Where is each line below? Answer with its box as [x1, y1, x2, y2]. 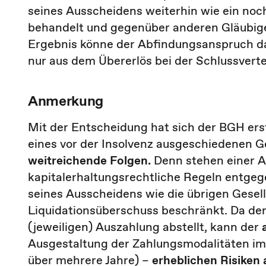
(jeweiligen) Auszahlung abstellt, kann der [28, 218, 262, 235]
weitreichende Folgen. [28, 152, 151, 169]
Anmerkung [28, 91, 104, 110]
